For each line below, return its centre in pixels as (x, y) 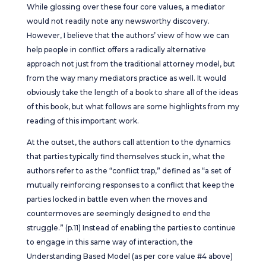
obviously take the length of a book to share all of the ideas (132, 92)
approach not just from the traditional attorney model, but (131, 64)
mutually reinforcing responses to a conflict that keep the (130, 185)
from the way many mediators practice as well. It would (126, 78)
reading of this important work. (83, 121)
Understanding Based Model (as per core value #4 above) (129, 256)
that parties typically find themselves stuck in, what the (126, 156)
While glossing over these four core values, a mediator (126, 7)
